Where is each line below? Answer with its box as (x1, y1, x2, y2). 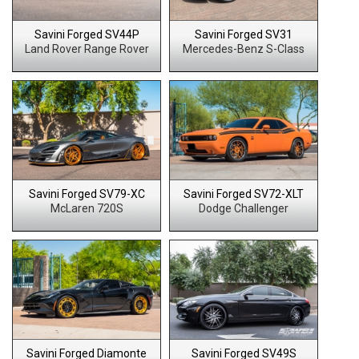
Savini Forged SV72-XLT (184, 187, 304, 200)
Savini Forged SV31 (195, 27, 292, 41)
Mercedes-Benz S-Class (183, 42, 305, 55)
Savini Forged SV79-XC (28, 187, 145, 200)
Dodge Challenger (199, 201, 288, 215)
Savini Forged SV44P (34, 27, 139, 41)
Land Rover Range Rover (24, 42, 149, 55)
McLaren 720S (50, 201, 123, 215)
